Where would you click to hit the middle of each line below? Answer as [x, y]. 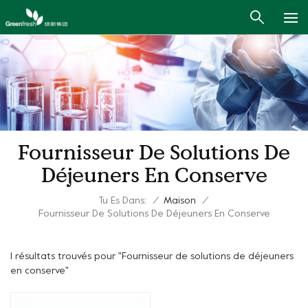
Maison [179, 201]
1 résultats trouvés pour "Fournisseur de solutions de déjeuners [152, 256]
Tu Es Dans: [122, 201]
